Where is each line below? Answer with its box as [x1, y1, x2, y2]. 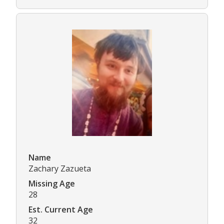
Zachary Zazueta [28, 163, 91, 174]
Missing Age [28, 178, 75, 189]
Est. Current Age [28, 204, 93, 215]
